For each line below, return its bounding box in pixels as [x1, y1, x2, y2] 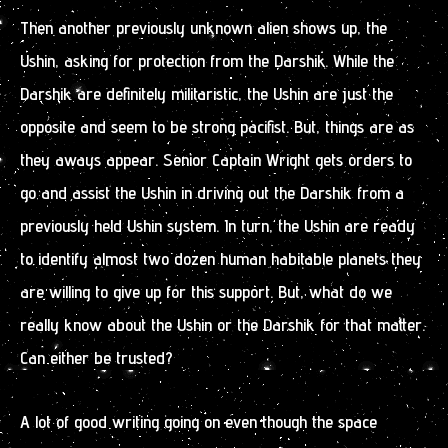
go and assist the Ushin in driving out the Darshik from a [20, 181, 404, 203]
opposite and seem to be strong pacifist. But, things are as [20, 115, 414, 137]
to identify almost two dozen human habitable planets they [20, 247, 421, 269]
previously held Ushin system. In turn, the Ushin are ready [20, 214, 415, 236]
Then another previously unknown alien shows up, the [20, 16, 387, 38]
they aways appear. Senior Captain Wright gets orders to [20, 148, 412, 170]
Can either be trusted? [20, 346, 173, 368]
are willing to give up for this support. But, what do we [20, 280, 392, 302]
